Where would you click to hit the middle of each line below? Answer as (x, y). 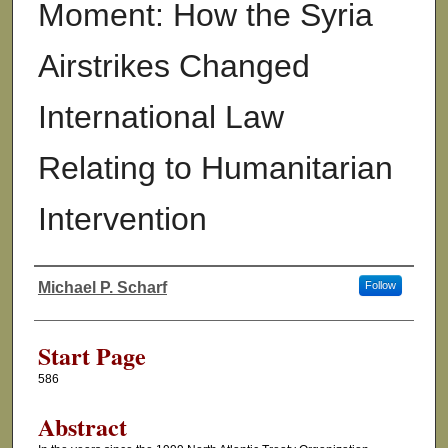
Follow (380, 284)
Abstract (82, 426)
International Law (160, 116)
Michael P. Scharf (102, 287)
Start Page (91, 355)
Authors (71, 304)
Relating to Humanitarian (215, 167)
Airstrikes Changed (173, 65)
